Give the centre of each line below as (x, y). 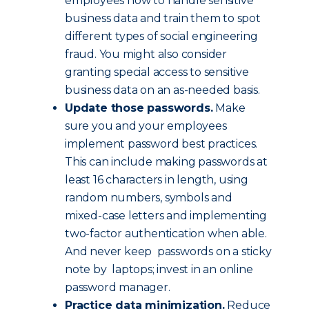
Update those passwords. (139, 108)
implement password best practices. (161, 144)
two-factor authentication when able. (166, 233)
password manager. (118, 287)
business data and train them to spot (163, 18)
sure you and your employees (146, 126)
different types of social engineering (161, 36)
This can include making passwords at (166, 162)
